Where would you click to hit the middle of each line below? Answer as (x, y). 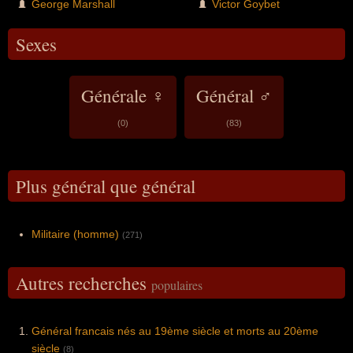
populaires (177, 284)
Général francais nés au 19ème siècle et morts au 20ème (175, 331)
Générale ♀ (123, 95)
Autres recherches (84, 282)
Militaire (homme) (75, 234)
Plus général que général (106, 186)
